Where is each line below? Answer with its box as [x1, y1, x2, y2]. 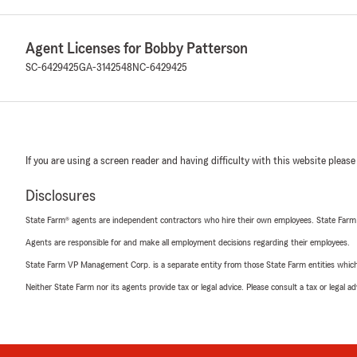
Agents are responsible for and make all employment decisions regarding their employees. [25, 237, 350, 247]
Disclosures [25, 188, 96, 204]
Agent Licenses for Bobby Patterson [25, 41, 248, 57]
